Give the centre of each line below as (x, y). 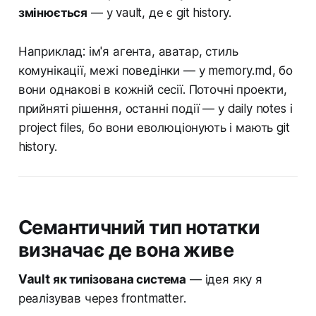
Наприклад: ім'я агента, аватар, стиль (128, 51)
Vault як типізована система (102, 279)
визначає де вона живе (126, 250)
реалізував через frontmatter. (102, 298)
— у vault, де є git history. (160, 12)
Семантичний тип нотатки (139, 227)
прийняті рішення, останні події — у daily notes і (155, 108)
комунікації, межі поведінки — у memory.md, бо (156, 70)
